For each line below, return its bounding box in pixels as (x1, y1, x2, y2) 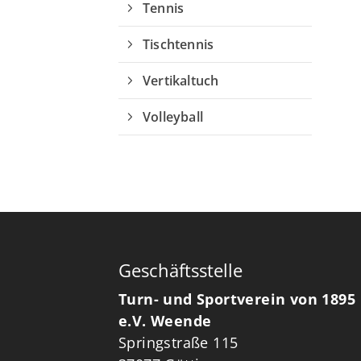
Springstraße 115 (118, 333, 239, 352)
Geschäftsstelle (118, 259, 243, 282)
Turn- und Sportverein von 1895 (118, 289, 355, 309)
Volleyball (143, 108, 203, 126)
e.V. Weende (118, 311, 212, 330)
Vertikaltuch (143, 72, 219, 89)
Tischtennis (143, 35, 214, 53)
